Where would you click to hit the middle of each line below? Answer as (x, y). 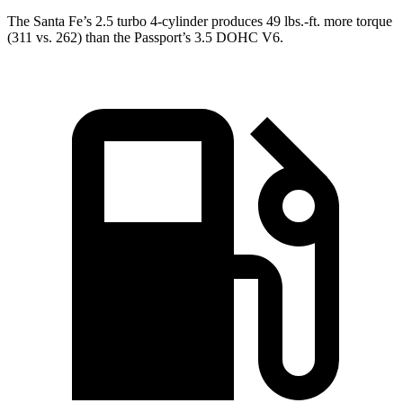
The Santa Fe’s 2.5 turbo (77, 22)
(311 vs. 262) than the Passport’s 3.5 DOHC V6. (145, 38)
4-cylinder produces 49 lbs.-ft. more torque (269, 22)
